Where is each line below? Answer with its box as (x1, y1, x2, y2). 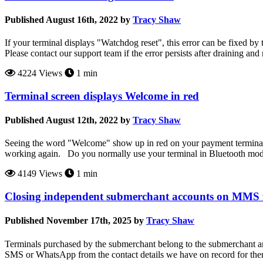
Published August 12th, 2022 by (5, 115, 130, 126)
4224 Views (15, 68, 62, 79)
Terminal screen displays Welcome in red (5, 89, 199, 102)
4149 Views (15, 168, 62, 179)
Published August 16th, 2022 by (5, 14, 130, 25)
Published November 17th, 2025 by (5, 215, 144, 226)
